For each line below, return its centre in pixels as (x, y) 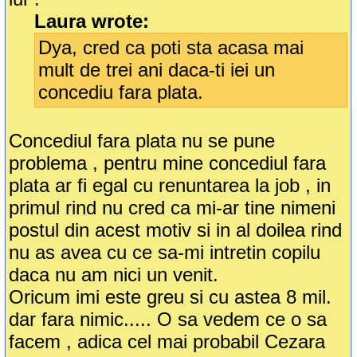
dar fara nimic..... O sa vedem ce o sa (168, 320)
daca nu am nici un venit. (114, 275)
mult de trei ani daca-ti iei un (157, 70)
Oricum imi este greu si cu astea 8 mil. (171, 297)
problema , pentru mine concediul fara (168, 163)
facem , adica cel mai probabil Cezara (167, 342)
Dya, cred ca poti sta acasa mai (171, 48)
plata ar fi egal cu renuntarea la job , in (170, 186)
